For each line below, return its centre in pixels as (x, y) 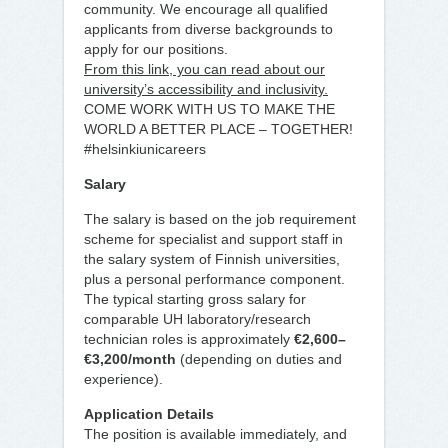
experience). (123, 379)
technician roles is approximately (189, 339)
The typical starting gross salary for (195, 299)
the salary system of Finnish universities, (212, 259)
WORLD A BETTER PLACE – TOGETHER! (218, 129)
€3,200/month (130, 359)
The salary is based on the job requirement (220, 219)
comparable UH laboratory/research (197, 319)
